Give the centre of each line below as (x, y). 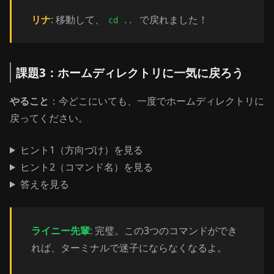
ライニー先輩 (61, 231)
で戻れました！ (172, 20)
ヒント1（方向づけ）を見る (81, 150)
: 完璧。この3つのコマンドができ (164, 231)
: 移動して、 (78, 20)
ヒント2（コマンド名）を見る (86, 167)
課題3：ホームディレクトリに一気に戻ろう (130, 72)
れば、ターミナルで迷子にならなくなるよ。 (129, 248)
